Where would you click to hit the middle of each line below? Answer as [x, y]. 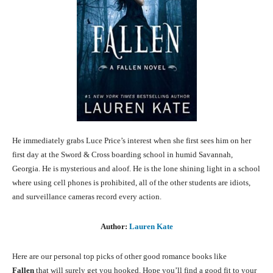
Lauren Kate [151, 226]
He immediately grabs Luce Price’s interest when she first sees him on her [132, 140]
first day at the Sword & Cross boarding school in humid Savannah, [122, 154]
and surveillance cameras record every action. [87, 196]
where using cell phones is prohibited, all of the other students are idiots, [131, 182]
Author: [115, 226]
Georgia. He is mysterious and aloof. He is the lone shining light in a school [136, 168]
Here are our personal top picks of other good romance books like [119, 256]
